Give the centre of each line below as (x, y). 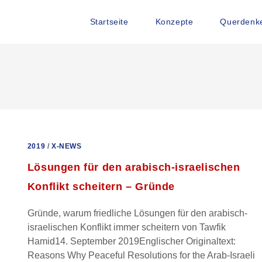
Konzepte (174, 22)
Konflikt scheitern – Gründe (101, 187)
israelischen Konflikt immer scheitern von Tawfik (126, 227)
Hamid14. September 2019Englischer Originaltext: (131, 241)
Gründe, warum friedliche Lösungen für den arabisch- (137, 213)
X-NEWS (67, 146)
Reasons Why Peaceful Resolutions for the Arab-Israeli (141, 255)
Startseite (109, 22)
